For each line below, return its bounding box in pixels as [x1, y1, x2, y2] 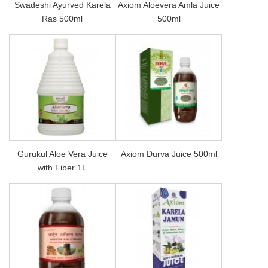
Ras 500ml [42, 13, 83, 23]
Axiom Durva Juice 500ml [120, 148, 217, 159]
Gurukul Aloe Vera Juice [17, 148, 108, 159]
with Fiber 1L [38, 162, 87, 172]
